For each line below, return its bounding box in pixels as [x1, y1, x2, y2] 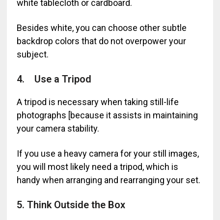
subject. [16, 49, 49, 59]
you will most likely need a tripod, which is [16, 162, 178, 172]
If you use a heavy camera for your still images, [16, 148, 199, 159]
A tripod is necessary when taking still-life [16, 97, 179, 107]
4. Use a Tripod [16, 73, 91, 85]
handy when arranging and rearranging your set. [16, 175, 200, 185]
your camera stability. [16, 123, 99, 134]
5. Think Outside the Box [16, 199, 125, 211]
